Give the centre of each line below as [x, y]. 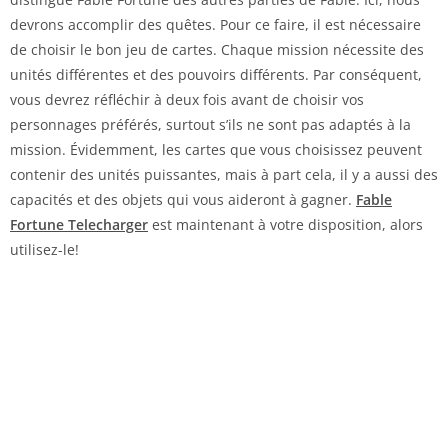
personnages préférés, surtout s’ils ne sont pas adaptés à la [210, 124]
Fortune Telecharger [79, 224]
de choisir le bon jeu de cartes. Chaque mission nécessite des [217, 49]
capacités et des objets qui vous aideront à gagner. [183, 199]
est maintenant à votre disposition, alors [285, 224]
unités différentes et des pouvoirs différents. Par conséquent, [216, 74]
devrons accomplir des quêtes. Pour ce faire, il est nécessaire [215, 24]
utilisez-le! [44, 249]
